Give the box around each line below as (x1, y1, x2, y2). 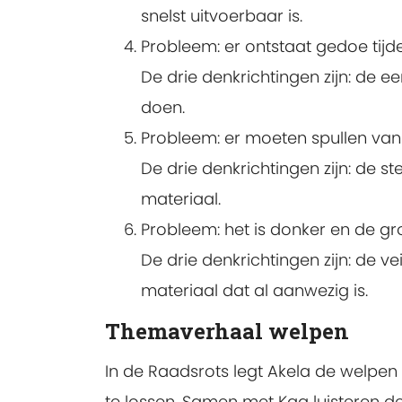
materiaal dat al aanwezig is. (141, 278, 368, 301)
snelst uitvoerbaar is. (141, 4, 302, 27)
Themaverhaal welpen (105, 316, 349, 345)
